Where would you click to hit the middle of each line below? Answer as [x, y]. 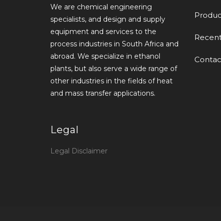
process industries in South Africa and [114, 44]
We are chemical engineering [101, 7]
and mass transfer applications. [103, 93]
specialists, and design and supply [108, 19]
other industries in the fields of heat [111, 81]
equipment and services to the [103, 32]
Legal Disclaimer [79, 151]
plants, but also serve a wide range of [114, 69]
